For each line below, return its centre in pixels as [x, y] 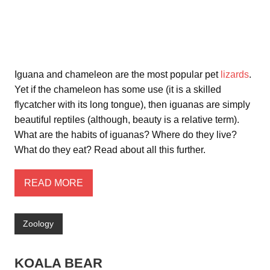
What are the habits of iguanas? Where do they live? [126, 135]
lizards [235, 75]
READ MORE [54, 183]
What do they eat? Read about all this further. [110, 150]
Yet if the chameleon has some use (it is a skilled [118, 90]
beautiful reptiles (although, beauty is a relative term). [127, 120]
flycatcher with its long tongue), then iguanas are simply [132, 105]
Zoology [39, 224]
